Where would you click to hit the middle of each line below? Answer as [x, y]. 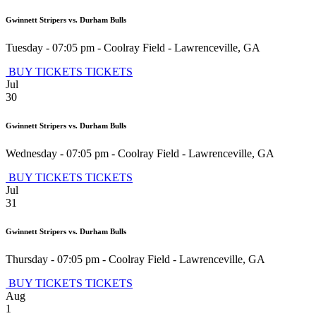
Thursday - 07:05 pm [53, 260]
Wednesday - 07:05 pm [57, 154]
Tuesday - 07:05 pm [50, 48]
